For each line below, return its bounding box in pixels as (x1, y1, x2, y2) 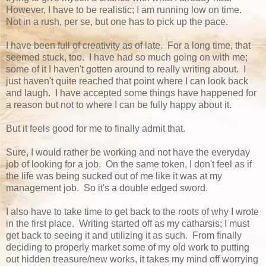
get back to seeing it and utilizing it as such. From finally (6, 230, 242, 240)
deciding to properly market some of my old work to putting (6, 242, 249, 252)
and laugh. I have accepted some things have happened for (6, 87, 256, 98)
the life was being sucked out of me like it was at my (6, 170, 222, 181)
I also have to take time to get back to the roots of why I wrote (6, 206, 259, 217)
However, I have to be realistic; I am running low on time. (6, 4, 244, 15)
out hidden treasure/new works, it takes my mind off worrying (6, 254, 258, 264)
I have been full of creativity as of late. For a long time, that (6, 40, 251, 50)
